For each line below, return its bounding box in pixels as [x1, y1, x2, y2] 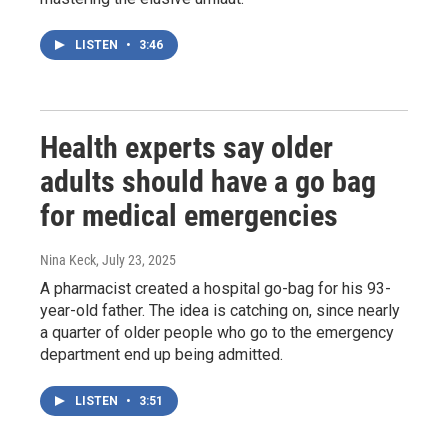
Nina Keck [40, 251, 96, 268]
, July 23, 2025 [96, 251, 176, 268]
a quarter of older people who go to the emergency [40, 322, 394, 342]
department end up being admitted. [40, 344, 283, 364]
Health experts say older [40, 129, 333, 165]
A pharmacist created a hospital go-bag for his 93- [40, 278, 391, 298]
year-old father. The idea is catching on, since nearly [40, 300, 400, 320]
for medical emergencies [40, 197, 338, 233]
